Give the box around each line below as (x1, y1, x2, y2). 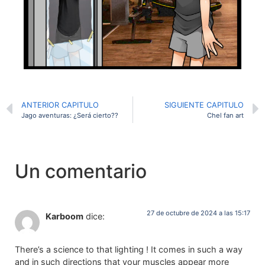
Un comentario (15, 159, 147, 183)
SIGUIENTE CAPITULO (164, 100, 244, 109)
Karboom (46, 211, 83, 221)
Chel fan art (207, 111, 244, 119)
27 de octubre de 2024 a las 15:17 (147, 208, 250, 217)
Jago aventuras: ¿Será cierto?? (21, 111, 118, 119)
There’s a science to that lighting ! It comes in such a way (15, 244, 243, 255)
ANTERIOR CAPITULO (21, 100, 99, 109)
